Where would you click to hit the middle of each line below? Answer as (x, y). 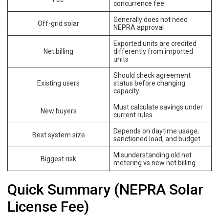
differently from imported (153, 51)
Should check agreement (152, 75)
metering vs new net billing (154, 163)
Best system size (58, 135)
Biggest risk (58, 159)
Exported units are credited (155, 43)
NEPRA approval (139, 27)
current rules (133, 115)
